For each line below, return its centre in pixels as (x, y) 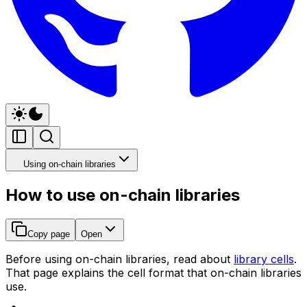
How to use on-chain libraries (123, 195)
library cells (264, 259)
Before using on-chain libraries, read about (120, 259)
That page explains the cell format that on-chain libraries (153, 272)
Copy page (49, 234)
